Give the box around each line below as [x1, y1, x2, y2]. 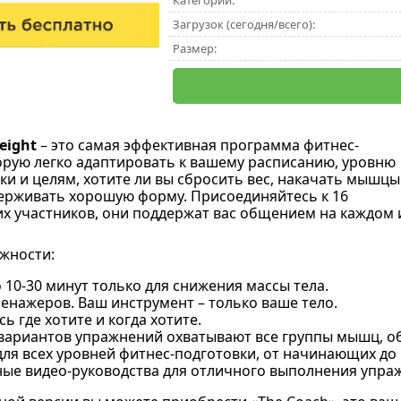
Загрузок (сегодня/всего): [172, 16, 315, 32]
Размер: [172, 40, 217, 56]
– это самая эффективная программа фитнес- [36, 135, 359, 155]
